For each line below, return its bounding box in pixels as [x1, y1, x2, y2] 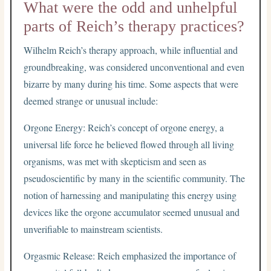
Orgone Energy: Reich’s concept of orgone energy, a [24, 120, 224, 134]
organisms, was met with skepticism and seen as [24, 154, 207, 168]
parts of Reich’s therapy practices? [24, 17, 245, 35]
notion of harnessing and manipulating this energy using [24, 188, 237, 201]
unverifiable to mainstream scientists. [24, 222, 163, 235]
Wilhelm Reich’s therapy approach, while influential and [24, 43, 238, 56]
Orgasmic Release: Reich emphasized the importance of [24, 249, 237, 262]
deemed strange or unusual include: [24, 94, 158, 107]
